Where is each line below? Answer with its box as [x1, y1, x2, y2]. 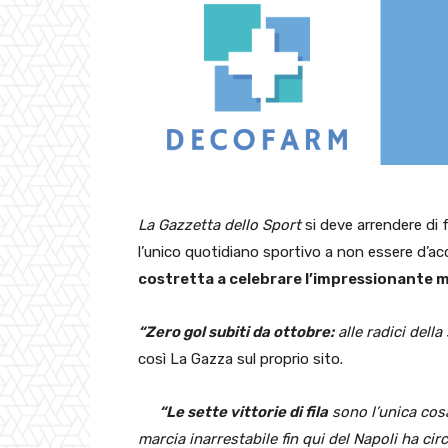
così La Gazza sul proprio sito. [138, 350, 343, 369]
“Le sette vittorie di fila [159, 403, 328, 422]
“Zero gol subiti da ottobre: [138, 323, 334, 342]
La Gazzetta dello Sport [138, 216, 301, 235]
